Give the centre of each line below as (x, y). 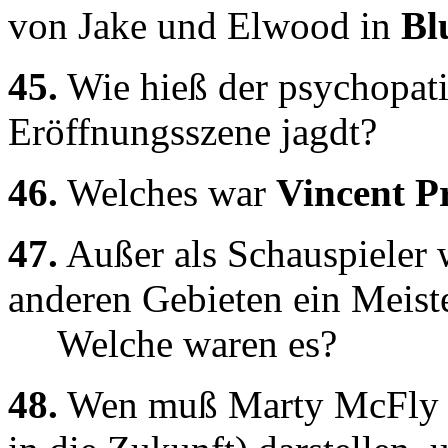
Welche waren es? (172, 343)
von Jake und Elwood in (204, 25)
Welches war (167, 192)
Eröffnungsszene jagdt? (192, 131)
